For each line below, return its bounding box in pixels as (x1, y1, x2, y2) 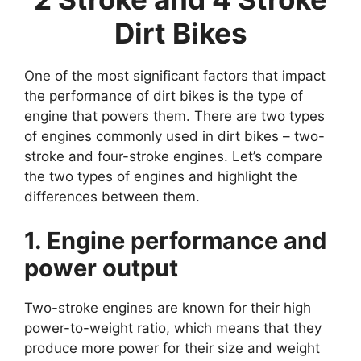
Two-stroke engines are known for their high (24, 300, 311, 317)
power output (24, 254, 178, 283)
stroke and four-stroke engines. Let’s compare (24, 147, 322, 164)
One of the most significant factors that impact (24, 67, 326, 84)
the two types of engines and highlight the (24, 168, 297, 185)
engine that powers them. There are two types (24, 107, 325, 124)
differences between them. (24, 188, 200, 205)
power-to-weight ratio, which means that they (24, 320, 322, 337)
